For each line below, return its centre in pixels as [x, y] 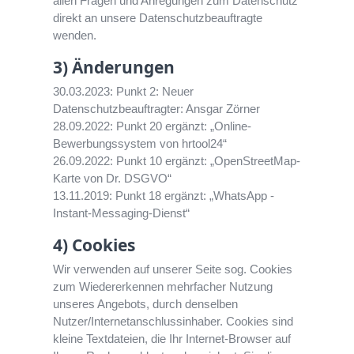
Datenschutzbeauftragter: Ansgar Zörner [157, 109]
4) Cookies [94, 245]
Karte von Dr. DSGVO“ [113, 179]
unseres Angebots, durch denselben [146, 304]
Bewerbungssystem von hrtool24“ [140, 144]
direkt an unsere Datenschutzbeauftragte [158, 18]
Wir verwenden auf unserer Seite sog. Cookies [173, 269]
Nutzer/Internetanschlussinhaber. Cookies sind [173, 322]
